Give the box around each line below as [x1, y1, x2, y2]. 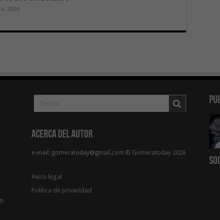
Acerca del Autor [31, 129, 93, 141]
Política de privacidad [31, 187, 92, 194]
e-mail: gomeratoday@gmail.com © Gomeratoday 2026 [31, 149, 186, 157]
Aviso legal [31, 173, 63, 181]
